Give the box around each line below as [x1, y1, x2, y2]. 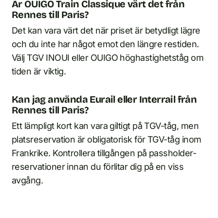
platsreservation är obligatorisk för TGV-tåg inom [12, 134, 201, 145]
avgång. [12, 175, 43, 185]
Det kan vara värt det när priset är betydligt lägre [12, 25, 200, 36]
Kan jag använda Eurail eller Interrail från [12, 93, 197, 105]
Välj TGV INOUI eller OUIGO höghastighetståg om [12, 52, 204, 63]
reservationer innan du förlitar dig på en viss [12, 161, 184, 172]
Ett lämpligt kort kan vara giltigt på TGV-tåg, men [12, 120, 199, 131]
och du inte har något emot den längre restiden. [12, 38, 199, 49]
